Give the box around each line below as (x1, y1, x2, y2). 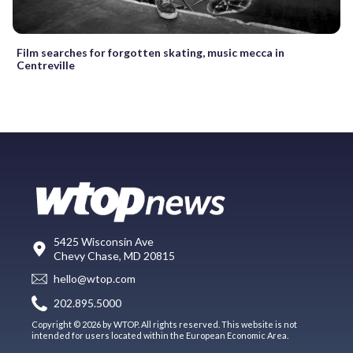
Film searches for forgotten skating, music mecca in (17, 45, 284, 59)
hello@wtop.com (54, 272, 136, 286)
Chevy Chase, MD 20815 (54, 248, 175, 262)
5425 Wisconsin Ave (54, 234, 154, 248)
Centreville (17, 58, 75, 72)
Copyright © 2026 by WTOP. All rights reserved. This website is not (32, 318, 297, 329)
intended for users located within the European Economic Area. (32, 329, 288, 340)
